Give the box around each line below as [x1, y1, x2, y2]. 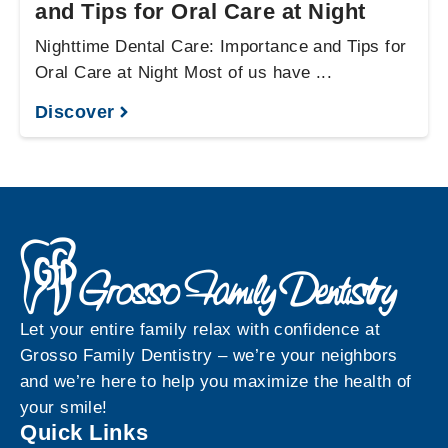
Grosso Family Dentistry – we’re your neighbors [20, 346, 398, 365]
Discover [35, 102, 115, 122]
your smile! [20, 398, 108, 417]
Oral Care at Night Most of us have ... [35, 63, 333, 82]
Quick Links [20, 420, 149, 445]
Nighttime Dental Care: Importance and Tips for [35, 37, 407, 56]
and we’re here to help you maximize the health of [20, 372, 412, 391]
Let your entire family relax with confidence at [20, 320, 380, 339]
